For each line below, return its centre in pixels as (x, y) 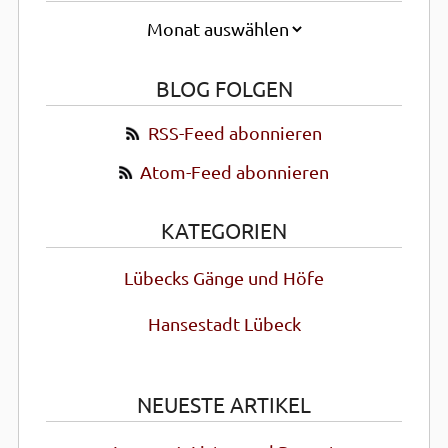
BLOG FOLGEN (224, 89)
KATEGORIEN (224, 231)
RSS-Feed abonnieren (234, 133)
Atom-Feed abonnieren (235, 173)
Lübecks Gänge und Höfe (224, 279)
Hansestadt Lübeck (224, 325)
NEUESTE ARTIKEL (224, 405)
